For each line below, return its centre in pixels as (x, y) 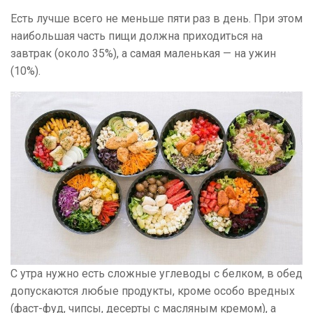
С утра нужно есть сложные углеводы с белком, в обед (156, 273)
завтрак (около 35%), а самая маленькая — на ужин (143, 53)
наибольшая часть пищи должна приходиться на (137, 36)
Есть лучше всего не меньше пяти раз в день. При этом (156, 18)
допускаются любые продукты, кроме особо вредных (153, 291)
